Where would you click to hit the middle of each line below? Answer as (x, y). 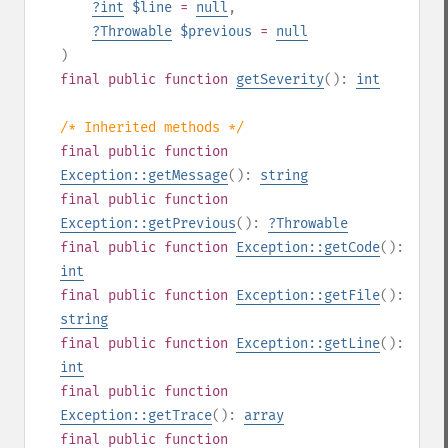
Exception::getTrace (136, 415)
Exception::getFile (308, 295)
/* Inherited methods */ (152, 127)
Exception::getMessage (144, 175)
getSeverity (280, 79)
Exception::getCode (308, 247)
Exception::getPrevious (148, 223)
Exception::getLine (308, 343)
